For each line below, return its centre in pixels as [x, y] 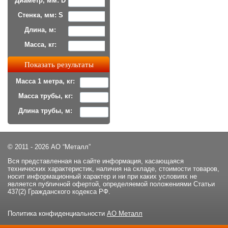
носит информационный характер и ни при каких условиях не [102, 177]
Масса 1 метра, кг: [45, 81]
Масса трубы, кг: [45, 96]
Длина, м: [40, 30]
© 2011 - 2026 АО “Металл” [49, 147]
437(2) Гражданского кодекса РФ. [59, 192]
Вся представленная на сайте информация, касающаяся [96, 161]
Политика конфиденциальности [57, 214]
